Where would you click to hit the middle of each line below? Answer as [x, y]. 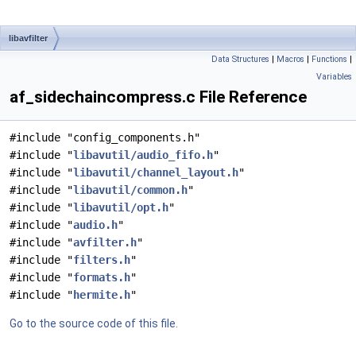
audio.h [95, 225]
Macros [290, 59]
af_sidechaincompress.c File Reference [158, 97]
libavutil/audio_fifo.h [143, 155]
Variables [334, 77]
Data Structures [240, 59]
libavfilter [28, 38]
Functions [329, 59]
